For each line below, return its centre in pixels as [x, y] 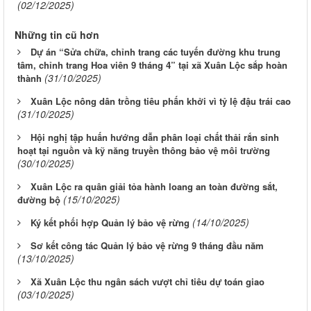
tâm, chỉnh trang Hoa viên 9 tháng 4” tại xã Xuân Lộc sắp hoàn [152, 65]
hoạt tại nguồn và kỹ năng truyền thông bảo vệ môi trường [144, 151]
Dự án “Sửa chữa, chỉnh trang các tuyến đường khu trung [155, 52]
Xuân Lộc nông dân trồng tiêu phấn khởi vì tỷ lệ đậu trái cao [161, 101]
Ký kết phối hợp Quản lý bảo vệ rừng [110, 223]
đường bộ [39, 200]
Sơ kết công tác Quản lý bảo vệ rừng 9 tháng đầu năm [147, 246]
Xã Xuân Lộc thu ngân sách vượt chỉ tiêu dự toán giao [148, 282]
